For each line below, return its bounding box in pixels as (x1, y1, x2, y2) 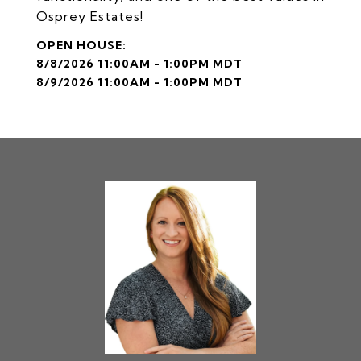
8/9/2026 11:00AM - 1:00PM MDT (36, 75, 243, 89)
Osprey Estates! (36, 8, 143, 24)
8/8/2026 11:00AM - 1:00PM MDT (36, 56, 243, 71)
